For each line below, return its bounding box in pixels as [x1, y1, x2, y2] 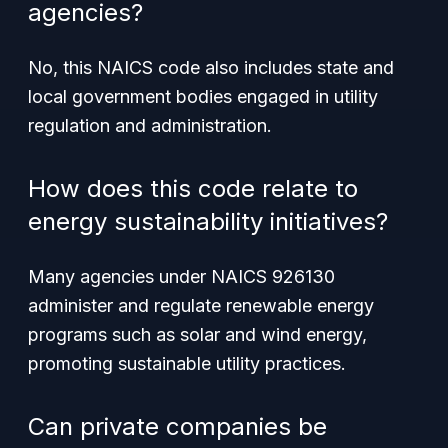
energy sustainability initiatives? [28, 207, 388, 236]
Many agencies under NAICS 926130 [28, 266, 335, 287]
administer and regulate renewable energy [28, 295, 374, 316]
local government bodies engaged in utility [28, 86, 378, 107]
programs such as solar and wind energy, [28, 324, 367, 345]
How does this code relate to [28, 174, 358, 203]
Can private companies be [28, 412, 327, 441]
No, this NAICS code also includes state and [28, 57, 394, 78]
